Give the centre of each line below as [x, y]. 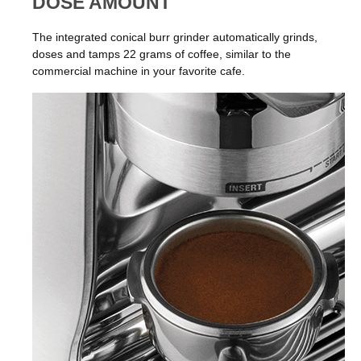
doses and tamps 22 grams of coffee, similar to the [162, 54]
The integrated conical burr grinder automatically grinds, [175, 37]
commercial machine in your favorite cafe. [139, 71]
